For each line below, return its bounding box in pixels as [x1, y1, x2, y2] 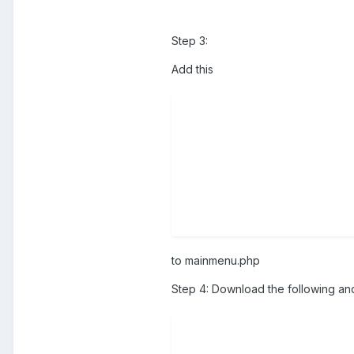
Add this [171, 62, 213, 76]
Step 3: [171, 33, 208, 47]
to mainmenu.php [171, 253, 260, 267]
